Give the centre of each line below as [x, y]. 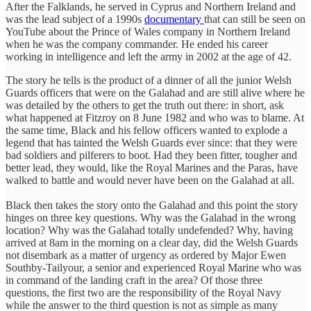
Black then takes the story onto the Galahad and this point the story [152, 205]
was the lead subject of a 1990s [75, 19]
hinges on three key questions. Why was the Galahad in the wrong [151, 217]
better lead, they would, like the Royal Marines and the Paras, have [152, 167]
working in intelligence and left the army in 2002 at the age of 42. [150, 56]
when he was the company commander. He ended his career [137, 44]
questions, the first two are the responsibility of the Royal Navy [143, 292]
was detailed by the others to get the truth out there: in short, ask [145, 105]
